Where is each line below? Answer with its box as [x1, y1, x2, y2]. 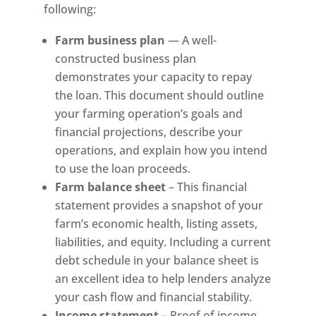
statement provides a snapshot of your [55, 197, 264, 213]
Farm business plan [55, 32, 169, 48]
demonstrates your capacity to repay [55, 69, 253, 85]
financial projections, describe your [55, 124, 243, 140]
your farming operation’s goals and [55, 106, 243, 121]
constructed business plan [55, 51, 197, 66]
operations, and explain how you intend [55, 142, 268, 158]
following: [44, 1, 97, 17]
